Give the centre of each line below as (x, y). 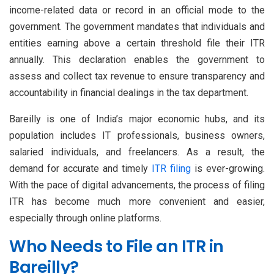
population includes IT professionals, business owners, (137, 135)
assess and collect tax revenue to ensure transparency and (137, 76)
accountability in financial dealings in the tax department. (129, 92)
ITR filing (171, 168)
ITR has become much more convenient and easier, (137, 201)
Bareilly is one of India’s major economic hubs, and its (137, 119)
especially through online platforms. (85, 218)
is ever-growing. (228, 168)
